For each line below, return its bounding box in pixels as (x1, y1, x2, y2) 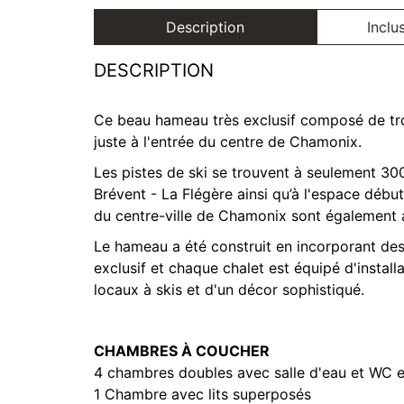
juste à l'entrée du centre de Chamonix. (94, 133, 362, 151)
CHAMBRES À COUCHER (94, 342, 270, 360)
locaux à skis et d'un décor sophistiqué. (94, 280, 364, 298)
